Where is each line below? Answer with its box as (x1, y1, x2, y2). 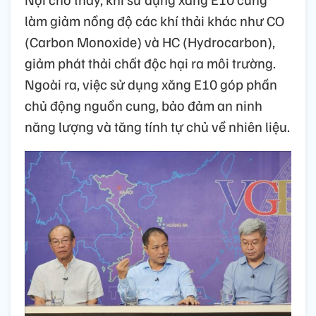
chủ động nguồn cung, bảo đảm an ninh (25, 96, 262, 115)
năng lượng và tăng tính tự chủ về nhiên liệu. (25, 117, 290, 136)
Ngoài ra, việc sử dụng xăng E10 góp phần (25, 75, 277, 94)
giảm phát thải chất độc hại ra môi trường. (25, 54, 276, 73)
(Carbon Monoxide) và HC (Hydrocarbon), (25, 32, 275, 51)
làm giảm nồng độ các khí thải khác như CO (25, 11, 284, 30)
